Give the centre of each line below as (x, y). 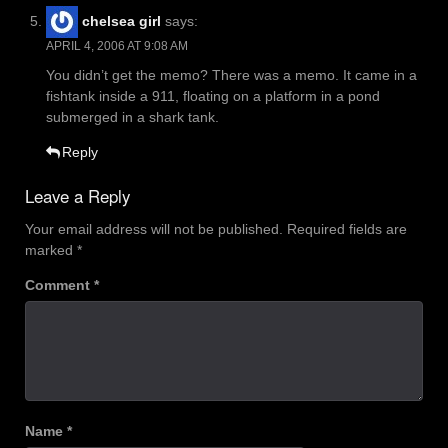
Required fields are (347, 229)
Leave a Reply (77, 196)
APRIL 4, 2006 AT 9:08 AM (117, 46)
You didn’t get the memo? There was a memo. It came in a (231, 75)
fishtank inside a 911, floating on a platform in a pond (213, 96)
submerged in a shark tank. (132, 117)
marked (51, 250)
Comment (59, 285)
